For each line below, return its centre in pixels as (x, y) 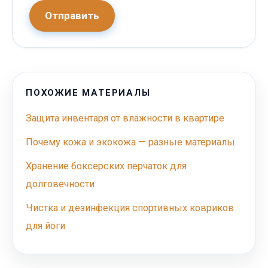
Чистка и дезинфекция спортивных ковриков (130, 208)
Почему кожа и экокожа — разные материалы (130, 142)
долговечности (60, 184)
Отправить (72, 15)
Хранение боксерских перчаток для (106, 166)
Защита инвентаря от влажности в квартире (125, 118)
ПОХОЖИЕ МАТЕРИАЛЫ (88, 92)
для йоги (45, 226)
